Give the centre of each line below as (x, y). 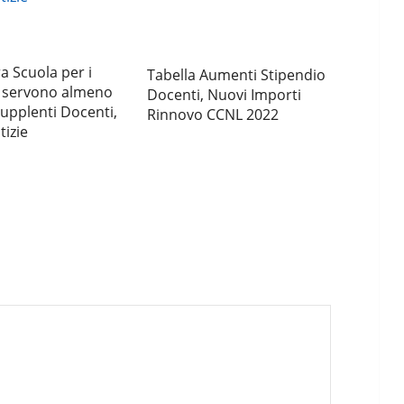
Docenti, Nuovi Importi (225, 95)
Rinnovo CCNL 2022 (213, 115)
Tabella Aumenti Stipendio (237, 75)
